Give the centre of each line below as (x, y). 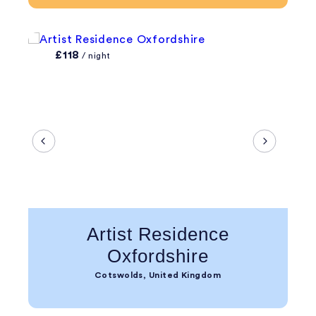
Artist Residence (158, 234)
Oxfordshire (158, 256)
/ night (95, 56)
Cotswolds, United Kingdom (158, 275)
